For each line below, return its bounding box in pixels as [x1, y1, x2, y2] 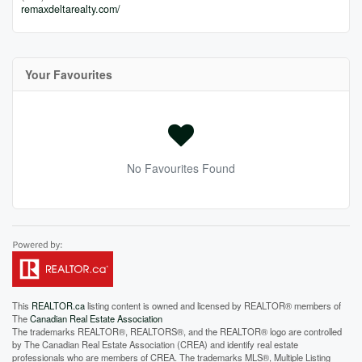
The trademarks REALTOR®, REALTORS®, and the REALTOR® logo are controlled [12, 325, 342, 338]
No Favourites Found [127, 160, 235, 176]
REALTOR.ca [32, 299, 85, 312]
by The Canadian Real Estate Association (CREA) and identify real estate [12, 338, 298, 351]
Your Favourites [25, 66, 112, 82]
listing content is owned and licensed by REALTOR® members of [85, 299, 341, 312]
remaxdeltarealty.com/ [21, 2, 120, 16]
